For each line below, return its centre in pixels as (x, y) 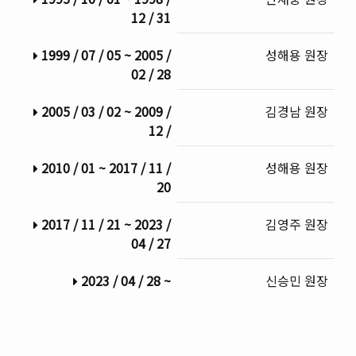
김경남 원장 (297, 112)
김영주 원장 (297, 224)
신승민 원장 (297, 281)
